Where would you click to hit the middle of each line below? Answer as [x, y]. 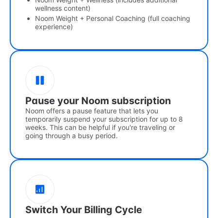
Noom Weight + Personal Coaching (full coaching [113, 18]
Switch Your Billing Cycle [84, 210]
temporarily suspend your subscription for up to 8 [104, 119]
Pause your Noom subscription [98, 101]
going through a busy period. [72, 136]
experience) [54, 27]
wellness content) [63, 8]
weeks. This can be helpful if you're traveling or [100, 127]
